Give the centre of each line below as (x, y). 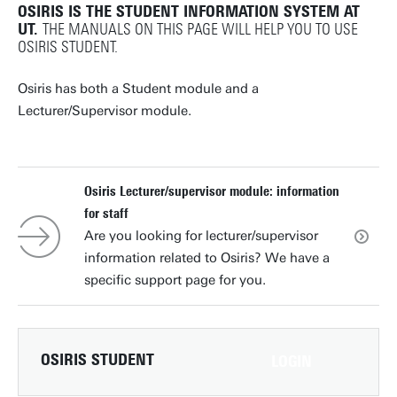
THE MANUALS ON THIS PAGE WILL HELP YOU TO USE (200, 29)
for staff (106, 214)
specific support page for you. (175, 280)
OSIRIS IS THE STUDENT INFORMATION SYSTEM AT (189, 12)
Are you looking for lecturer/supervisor (201, 236)
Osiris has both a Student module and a (138, 89)
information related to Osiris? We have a (207, 258)
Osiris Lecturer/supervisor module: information (212, 191)
